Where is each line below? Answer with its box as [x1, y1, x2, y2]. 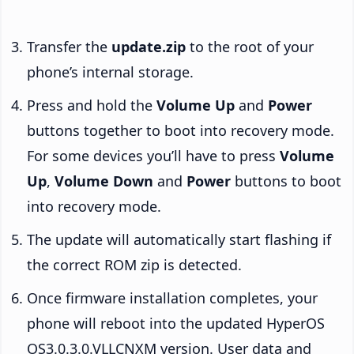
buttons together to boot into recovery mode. [27, 120, 334, 140]
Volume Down [55, 171, 153, 190]
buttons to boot [231, 171, 341, 190]
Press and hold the [27, 95, 156, 115]
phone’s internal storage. [27, 62, 194, 81]
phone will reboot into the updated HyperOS [27, 313, 325, 333]
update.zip [111, 36, 186, 56]
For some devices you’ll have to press [27, 145, 280, 165]
